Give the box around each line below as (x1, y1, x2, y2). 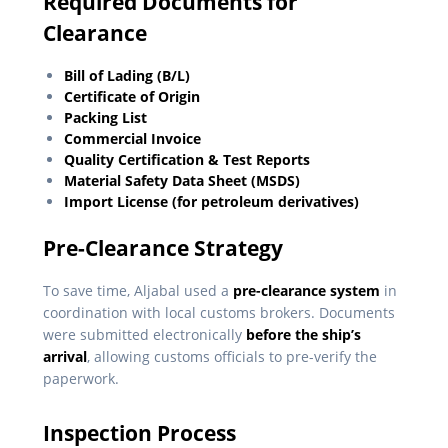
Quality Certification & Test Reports (64, 150, 310, 170)
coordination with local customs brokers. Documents (43, 303, 395, 323)
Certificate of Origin (64, 87, 200, 107)
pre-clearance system (233, 281, 380, 301)
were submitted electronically (43, 325, 246, 345)
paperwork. (43, 369, 119, 389)
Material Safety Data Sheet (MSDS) (64, 171, 300, 191)
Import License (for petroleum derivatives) (64, 192, 359, 212)
